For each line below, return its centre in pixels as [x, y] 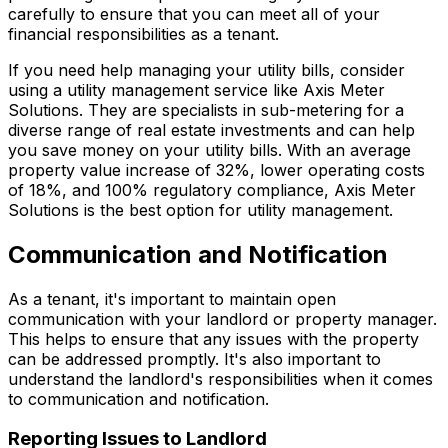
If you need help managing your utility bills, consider [206, 69]
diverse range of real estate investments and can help [211, 129]
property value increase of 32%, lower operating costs [216, 169]
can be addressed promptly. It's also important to [194, 358]
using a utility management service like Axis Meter [196, 89]
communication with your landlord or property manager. [222, 318]
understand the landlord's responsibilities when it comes [220, 378]
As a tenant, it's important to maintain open [172, 298]
